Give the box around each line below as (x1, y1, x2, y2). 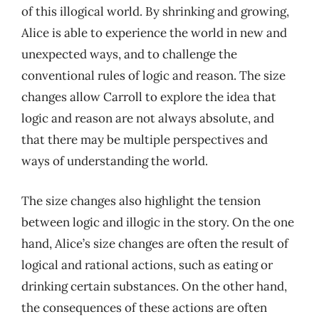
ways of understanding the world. (21, 153, 208, 169)
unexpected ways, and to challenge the (21, 46, 237, 62)
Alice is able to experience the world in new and (21, 25, 287, 41)
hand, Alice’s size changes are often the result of (21, 235, 288, 251)
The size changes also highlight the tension (21, 192, 261, 209)
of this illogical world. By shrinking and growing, (21, 4, 289, 19)
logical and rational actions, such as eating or (21, 256, 273, 273)
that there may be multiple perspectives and (21, 132, 268, 147)
